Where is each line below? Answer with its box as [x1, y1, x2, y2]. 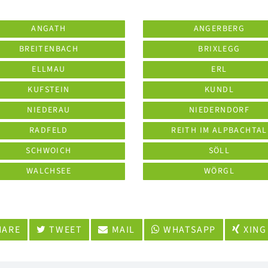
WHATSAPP [160, 223, 217, 236]
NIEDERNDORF [188, 104, 250, 116]
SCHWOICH [26, 145, 72, 157]
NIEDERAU [27, 104, 71, 116]
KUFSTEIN [28, 84, 70, 96]
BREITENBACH [19, 43, 79, 55]
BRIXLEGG [198, 43, 240, 55]
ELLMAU [32, 63, 66, 75]
